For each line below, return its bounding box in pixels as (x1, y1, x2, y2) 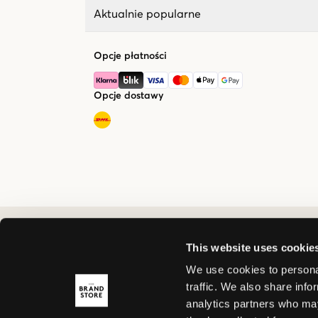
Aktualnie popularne (94, 8, 201, 20)
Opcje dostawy (94, 90, 163, 101)
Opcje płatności (94, 50, 167, 61)
